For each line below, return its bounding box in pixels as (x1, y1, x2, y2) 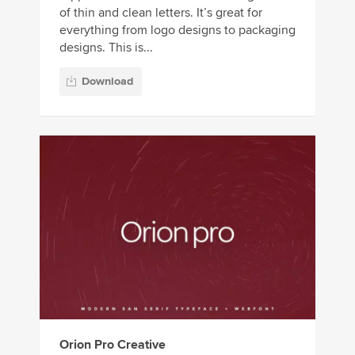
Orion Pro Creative (59, 336, 166, 353)
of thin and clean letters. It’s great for (59, 4, 262, 21)
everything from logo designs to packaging (59, 21, 296, 38)
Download (82, 74, 133, 88)
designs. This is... (59, 39, 153, 55)
